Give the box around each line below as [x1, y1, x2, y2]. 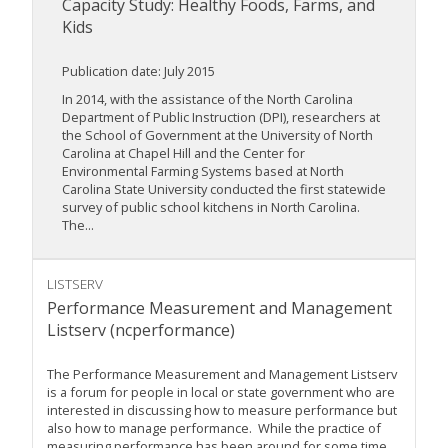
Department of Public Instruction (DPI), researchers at [62, 108, 380, 127]
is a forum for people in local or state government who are [47, 383, 395, 402]
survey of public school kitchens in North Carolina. [62, 198, 360, 217]
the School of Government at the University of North [62, 126, 373, 145]
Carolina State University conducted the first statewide [62, 180, 386, 199]
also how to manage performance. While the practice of [47, 419, 381, 438]
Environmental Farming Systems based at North [62, 162, 344, 181]
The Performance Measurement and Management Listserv [47, 365, 397, 384]
